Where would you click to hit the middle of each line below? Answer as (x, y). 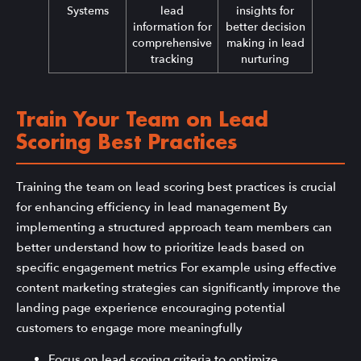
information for (172, 27)
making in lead (265, 44)
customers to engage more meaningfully (129, 328)
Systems (87, 11)
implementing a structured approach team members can (174, 228)
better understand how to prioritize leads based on (160, 248)
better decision (265, 27)
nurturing (265, 60)
